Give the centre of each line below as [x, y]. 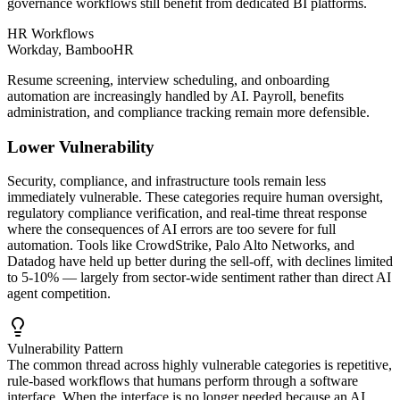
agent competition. [59, 294]
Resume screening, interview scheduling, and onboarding [168, 79]
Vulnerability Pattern [65, 349]
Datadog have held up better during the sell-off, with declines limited [200, 262]
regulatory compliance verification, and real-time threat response [187, 213]
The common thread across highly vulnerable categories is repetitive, [200, 365]
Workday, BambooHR [71, 49]
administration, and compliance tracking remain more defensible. [188, 112]
